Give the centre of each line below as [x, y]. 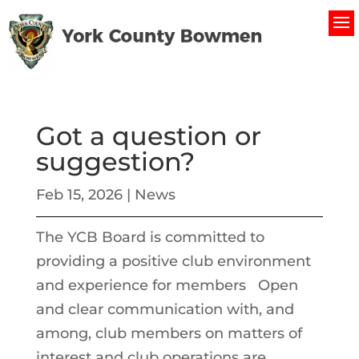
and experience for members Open [167, 285]
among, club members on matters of [169, 333]
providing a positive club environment [173, 261]
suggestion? [115, 161]
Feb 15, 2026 [79, 195]
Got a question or [148, 136]
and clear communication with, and [165, 309]
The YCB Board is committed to [150, 237]
